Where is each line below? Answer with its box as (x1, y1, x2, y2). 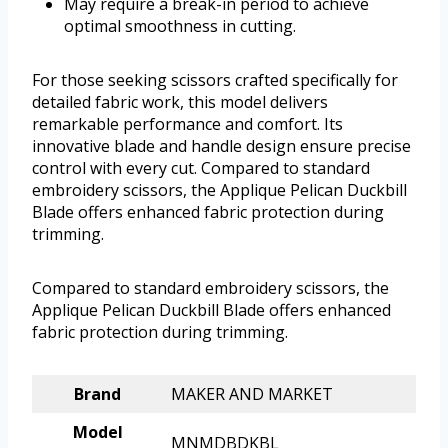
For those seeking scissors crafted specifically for (32, 69, 398, 92)
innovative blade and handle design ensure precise (32, 135, 411, 158)
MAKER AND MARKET (171, 383, 333, 406)
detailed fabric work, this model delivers (32, 91, 328, 114)
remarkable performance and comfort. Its (32, 113, 343, 136)
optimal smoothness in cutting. (64, 15, 296, 38)
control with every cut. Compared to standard (32, 157, 370, 180)
